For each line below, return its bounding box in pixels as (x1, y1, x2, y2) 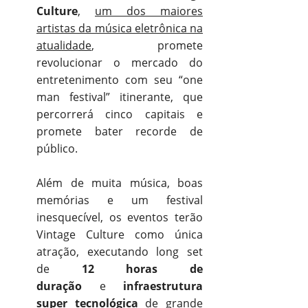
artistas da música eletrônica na (36, 20, 203, 36)
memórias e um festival (36, 192, 203, 208)
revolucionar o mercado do (36, 54, 203, 70)
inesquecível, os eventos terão (36, 209, 203, 225)
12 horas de (81, 261, 203, 276)
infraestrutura (123, 278, 203, 294)
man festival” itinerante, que (36, 89, 203, 104)
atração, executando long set (36, 243, 203, 259)
